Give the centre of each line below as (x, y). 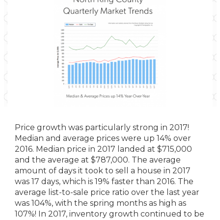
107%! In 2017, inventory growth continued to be (110, 214)
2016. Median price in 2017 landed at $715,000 (103, 149)
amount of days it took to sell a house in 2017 (103, 171)
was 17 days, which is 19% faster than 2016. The (104, 181)
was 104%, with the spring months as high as (100, 203)
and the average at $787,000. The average (98, 160)
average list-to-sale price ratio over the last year (107, 192)
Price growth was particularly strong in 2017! (102, 127)
